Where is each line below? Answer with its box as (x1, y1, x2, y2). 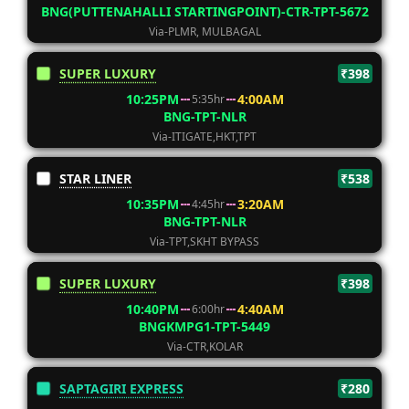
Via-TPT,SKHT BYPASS (150, 234, 259, 249)
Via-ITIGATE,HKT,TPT (152, 129, 257, 144)
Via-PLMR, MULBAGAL (148, 24, 261, 39)
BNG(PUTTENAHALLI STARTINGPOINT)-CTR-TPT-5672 (40, 3, 369, 20)
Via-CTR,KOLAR (166, 339, 243, 354)
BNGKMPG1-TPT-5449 (139, 318, 270, 335)
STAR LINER (59, 170, 131, 187)
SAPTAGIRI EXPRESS (59, 380, 184, 397)
